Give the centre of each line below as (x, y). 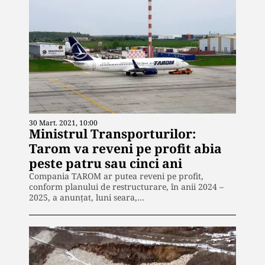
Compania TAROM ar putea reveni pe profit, (116, 176)
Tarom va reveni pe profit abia (125, 149)
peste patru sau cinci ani (106, 164)
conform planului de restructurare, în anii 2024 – (126, 187)
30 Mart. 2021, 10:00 (63, 123)
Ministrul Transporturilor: (112, 134)
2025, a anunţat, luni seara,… (87, 198)
